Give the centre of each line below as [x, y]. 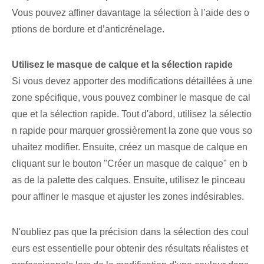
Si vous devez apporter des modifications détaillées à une [132, 81]
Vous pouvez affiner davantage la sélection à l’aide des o [131, 13]
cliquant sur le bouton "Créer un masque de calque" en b [130, 164]
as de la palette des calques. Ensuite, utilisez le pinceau [128, 180]
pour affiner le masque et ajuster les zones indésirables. [128, 197]
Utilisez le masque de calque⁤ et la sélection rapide [122, 65]
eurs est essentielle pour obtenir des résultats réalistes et [130, 249]
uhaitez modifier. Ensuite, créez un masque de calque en [130, 147]
